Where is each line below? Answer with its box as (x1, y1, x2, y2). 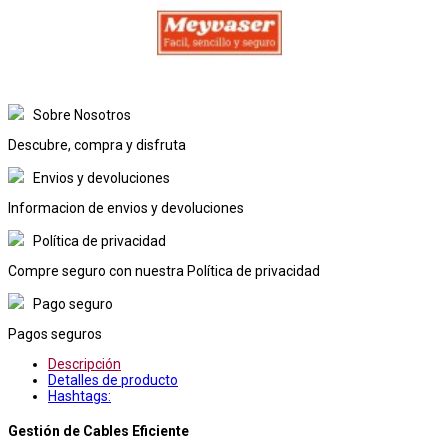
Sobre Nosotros (33, 106, 131, 123)
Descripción (48, 355, 121, 372)
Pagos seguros (8, 325, 102, 342)
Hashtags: (48, 387, 111, 404)
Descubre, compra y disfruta (8, 136, 186, 153)
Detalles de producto (48, 371, 178, 388)
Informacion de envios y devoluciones (8, 199, 244, 216)
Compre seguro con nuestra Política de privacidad (8, 262, 320, 279)
